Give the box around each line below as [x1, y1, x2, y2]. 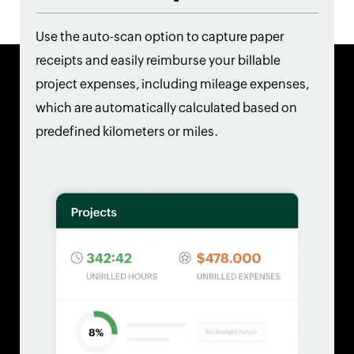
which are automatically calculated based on [36, 100, 297, 115]
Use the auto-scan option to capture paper [36, 28, 284, 44]
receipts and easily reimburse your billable [36, 52, 281, 68]
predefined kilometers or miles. [36, 123, 218, 139]
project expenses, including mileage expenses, [36, 76, 309, 92]
